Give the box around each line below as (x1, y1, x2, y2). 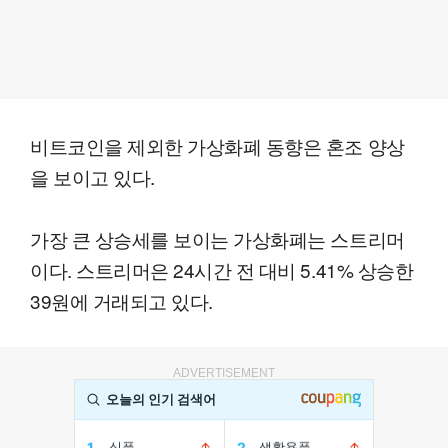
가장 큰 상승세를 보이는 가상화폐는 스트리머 (30, 224, 405, 252)
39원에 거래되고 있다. (30, 286, 213, 314)
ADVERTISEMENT (173, 365, 275, 380)
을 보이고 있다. (30, 162, 155, 190)
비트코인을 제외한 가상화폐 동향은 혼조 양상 (30, 131, 405, 159)
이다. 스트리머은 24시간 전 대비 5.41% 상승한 (30, 255, 414, 283)
